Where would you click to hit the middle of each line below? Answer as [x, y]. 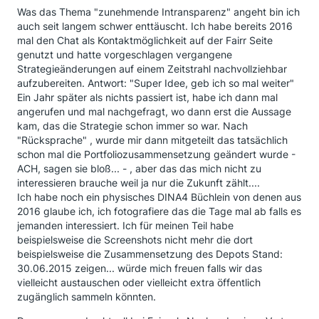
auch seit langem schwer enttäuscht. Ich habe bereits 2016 [155, 26]
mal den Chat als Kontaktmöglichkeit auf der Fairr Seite [145, 40]
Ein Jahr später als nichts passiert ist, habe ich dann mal [147, 97]
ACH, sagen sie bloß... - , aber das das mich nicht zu [139, 168]
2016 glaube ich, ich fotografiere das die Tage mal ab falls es [159, 211]
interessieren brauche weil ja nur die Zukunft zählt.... [138, 183]
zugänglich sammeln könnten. [87, 297]
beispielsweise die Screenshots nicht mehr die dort [135, 240]
